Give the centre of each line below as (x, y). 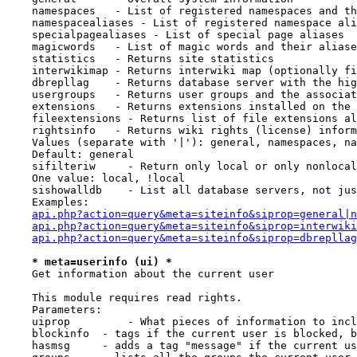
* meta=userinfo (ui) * (102, 262)
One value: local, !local (96, 178)
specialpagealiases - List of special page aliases (175, 35)
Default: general (70, 154)
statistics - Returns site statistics (140, 59)
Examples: (48, 202)
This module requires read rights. (124, 298)
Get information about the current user (140, 274)
